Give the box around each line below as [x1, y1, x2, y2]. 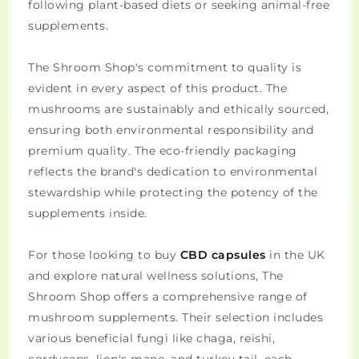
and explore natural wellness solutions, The [28, 268, 284, 284]
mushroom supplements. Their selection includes [28, 310, 323, 325]
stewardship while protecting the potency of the [28, 185, 318, 200]
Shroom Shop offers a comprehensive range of [28, 289, 308, 305]
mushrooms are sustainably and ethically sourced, [28, 102, 329, 117]
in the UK [265, 248, 325, 263]
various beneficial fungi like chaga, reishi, [28, 331, 275, 346]
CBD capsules [179, 248, 266, 263]
